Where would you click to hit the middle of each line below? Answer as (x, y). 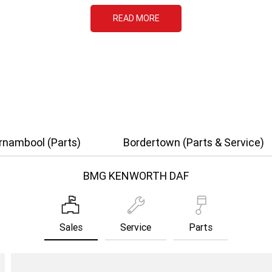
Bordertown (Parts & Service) (193, 143)
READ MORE (136, 19)
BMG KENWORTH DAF (136, 176)
